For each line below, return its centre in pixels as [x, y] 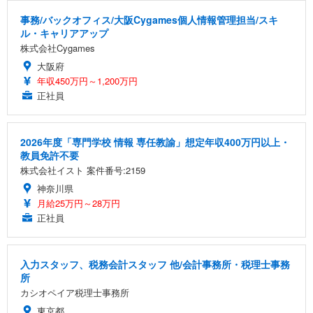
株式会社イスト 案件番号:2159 [83, 170]
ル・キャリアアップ [64, 32]
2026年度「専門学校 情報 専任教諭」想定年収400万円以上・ [155, 141]
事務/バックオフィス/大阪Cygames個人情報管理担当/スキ [149, 19]
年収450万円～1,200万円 [87, 80]
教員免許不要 [50, 155]
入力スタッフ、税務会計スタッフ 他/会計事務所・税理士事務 [155, 264]
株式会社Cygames [58, 48]
